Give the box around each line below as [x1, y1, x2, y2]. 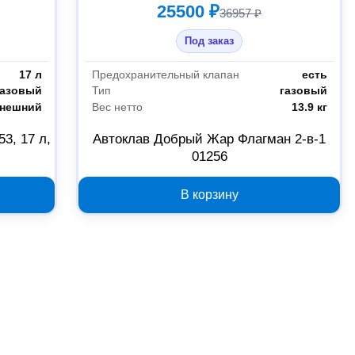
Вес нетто [91, 101, 143, 114]
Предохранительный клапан [91, 67, 239, 81]
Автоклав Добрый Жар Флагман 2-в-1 [93, 132, 326, 147]
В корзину [180, 188, 239, 202]
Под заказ [185, 35, 235, 48]
